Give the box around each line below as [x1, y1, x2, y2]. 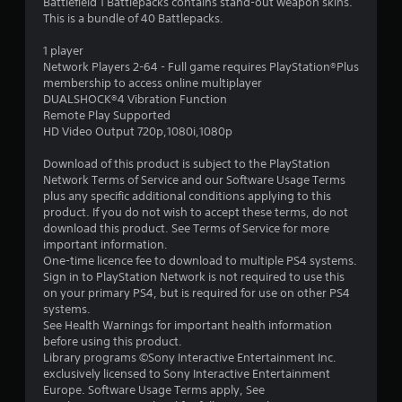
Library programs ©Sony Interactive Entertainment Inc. [43, 350, 336, 365]
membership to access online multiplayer [43, 75, 262, 91]
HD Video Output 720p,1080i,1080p [43, 124, 232, 139]
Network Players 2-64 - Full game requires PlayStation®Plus [43, 59, 359, 74]
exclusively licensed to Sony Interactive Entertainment [43, 366, 330, 381]
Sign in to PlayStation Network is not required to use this [43, 269, 345, 284]
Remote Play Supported [43, 108, 170, 123]
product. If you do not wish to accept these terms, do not [43, 205, 348, 220]
